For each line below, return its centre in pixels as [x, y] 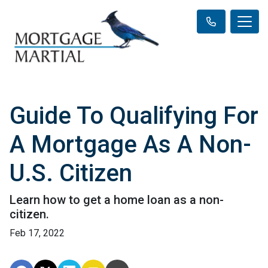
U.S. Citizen [71, 173]
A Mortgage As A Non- [130, 144]
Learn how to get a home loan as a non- [117, 200]
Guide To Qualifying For [134, 115]
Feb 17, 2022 [37, 233]
